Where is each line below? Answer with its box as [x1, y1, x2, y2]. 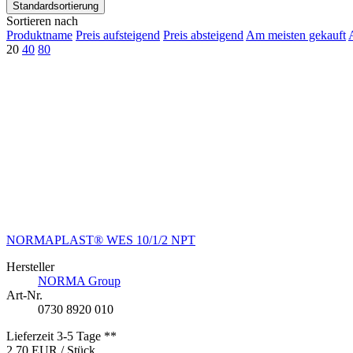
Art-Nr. [6, 288, 43, 303]
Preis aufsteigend [76, 28, 160, 43]
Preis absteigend [163, 28, 243, 43]
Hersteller [6, 260, 54, 274]
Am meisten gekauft [246, 28, 346, 43]
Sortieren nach [6, 14, 78, 28]
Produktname [6, 28, 72, 43]
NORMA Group [38, 274, 121, 288]
